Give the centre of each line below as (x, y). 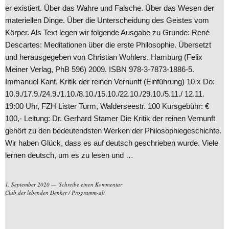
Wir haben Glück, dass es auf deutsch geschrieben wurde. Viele (112, 143)
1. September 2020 (27, 184)
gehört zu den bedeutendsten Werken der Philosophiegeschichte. (113, 130)
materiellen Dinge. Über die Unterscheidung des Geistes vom (107, 20)
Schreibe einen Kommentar (90, 184)
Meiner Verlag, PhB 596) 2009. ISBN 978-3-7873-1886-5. (100, 69)
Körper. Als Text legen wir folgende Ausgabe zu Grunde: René (107, 32)
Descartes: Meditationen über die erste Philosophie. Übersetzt (108, 44)
